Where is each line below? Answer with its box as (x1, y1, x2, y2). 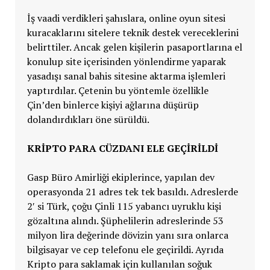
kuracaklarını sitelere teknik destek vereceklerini (27, 26, 239, 40)
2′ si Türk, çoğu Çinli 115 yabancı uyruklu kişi (27, 199, 221, 213)
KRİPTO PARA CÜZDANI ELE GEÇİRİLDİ (27, 142, 218, 155)
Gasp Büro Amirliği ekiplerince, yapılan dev (27, 171, 215, 184)
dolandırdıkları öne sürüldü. (27, 113, 149, 127)
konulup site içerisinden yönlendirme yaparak (27, 55, 226, 69)
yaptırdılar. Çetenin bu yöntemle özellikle (27, 84, 209, 98)
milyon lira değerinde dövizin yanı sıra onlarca (27, 228, 228, 242)
